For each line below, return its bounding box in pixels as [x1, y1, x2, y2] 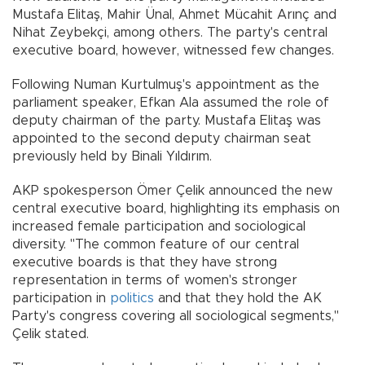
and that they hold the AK [154, 292, 322, 306]
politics [110, 292, 154, 306]
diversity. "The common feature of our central [12, 238, 299, 252]
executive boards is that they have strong [12, 256, 277, 270]
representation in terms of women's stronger [12, 274, 297, 288]
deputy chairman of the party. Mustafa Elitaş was [12, 114, 321, 128]
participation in [12, 292, 110, 306]
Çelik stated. [12, 328, 89, 341]
